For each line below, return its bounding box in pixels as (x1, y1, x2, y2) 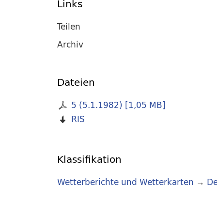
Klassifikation (57, 151, 122, 168)
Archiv (57, 37, 83, 51)
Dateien (57, 74, 95, 91)
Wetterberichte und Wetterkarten (57, 175, 194, 189)
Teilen (57, 19, 80, 33)
